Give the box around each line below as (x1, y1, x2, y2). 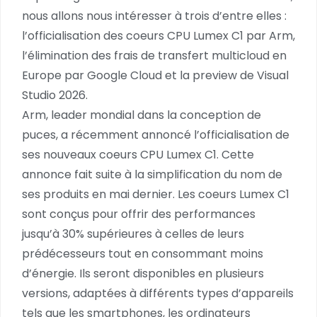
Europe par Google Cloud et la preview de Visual (22, 67, 289, 83)
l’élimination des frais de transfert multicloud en (22, 47, 287, 64)
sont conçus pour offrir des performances (22, 206, 255, 222)
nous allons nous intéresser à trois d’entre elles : (22, 8, 287, 24)
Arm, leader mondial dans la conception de (22, 107, 261, 123)
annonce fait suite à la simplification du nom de (22, 166, 282, 183)
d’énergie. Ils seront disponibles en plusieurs (22, 265, 264, 282)
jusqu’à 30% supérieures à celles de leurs (22, 226, 244, 242)
